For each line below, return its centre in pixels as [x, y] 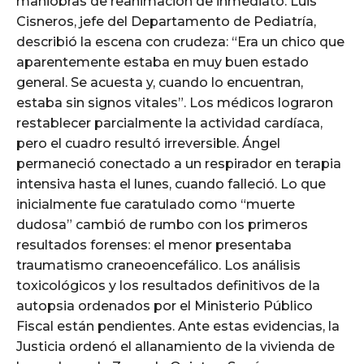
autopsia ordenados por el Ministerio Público [165, 306]
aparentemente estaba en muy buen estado [162, 63]
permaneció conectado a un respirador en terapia [179, 164]
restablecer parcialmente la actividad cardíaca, [169, 123]
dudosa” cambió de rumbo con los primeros [162, 225]
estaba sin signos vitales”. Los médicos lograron [175, 103]
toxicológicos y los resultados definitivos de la [168, 286]
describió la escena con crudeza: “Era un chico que [180, 42]
